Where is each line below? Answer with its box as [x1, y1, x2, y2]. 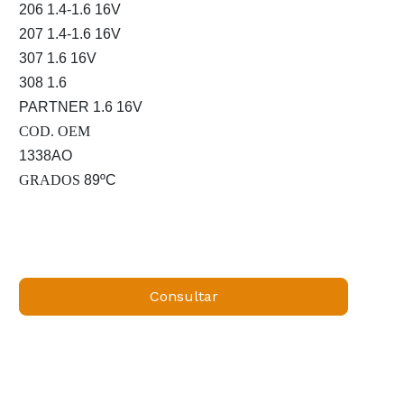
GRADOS [19, 172, 85, 188]
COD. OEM [19, 124, 91, 140]
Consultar [149, 288, 218, 306]
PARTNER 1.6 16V [19, 99, 143, 115]
